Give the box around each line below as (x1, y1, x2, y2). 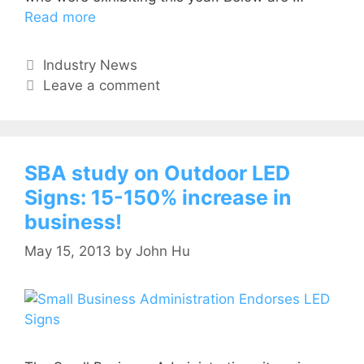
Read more (24, 9, 96, 26)
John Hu (136, 242, 190, 259)
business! (24, 210, 122, 235)
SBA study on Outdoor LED (24, 161, 290, 186)
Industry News (43, 57, 138, 74)
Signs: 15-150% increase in (24, 185, 292, 210)
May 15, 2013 (24, 242, 111, 259)
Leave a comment (43, 77, 161, 94)
